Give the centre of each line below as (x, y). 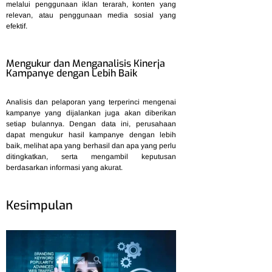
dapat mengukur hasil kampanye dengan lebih (91, 134)
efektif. (17, 26)
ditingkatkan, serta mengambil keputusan (91, 156)
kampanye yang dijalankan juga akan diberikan (91, 113)
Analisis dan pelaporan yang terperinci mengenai (91, 102)
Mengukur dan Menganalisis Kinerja (86, 63)
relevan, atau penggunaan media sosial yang (91, 15)
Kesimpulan (39, 205)
